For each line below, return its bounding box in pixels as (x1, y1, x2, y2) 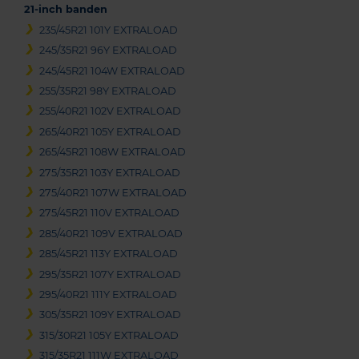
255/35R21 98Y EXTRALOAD (39, 85, 177, 98)
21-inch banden (24, 2, 107, 15)
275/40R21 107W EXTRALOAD (39, 187, 188, 200)
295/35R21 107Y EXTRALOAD (39, 268, 182, 280)
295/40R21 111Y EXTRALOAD (39, 288, 178, 301)
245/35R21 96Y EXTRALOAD (39, 44, 178, 57)
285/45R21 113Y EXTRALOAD (39, 248, 179, 260)
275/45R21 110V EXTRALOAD (39, 207, 180, 220)
